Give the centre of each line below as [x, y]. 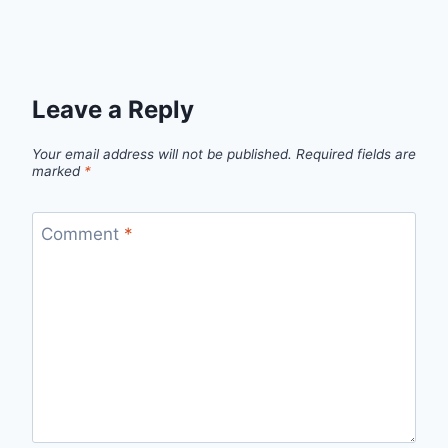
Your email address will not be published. [162, 153]
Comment [82, 233]
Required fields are [356, 153]
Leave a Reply [113, 110]
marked [58, 170]
